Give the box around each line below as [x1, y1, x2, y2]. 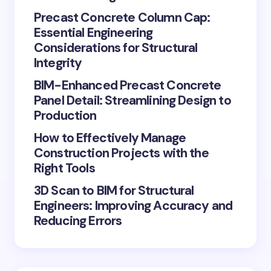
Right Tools [34, 160, 95, 177]
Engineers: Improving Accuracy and [34, 197, 233, 215]
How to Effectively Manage [34, 129, 186, 147]
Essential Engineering [34, 24, 153, 42]
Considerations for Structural [34, 39, 198, 57]
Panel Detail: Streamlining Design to [34, 92, 231, 109]
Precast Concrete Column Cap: [34, 9, 211, 27]
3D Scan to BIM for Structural [34, 182, 194, 200]
